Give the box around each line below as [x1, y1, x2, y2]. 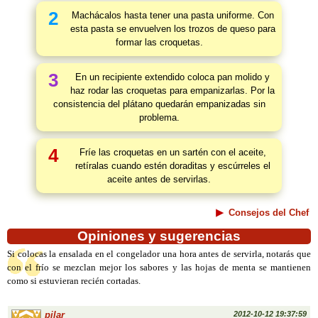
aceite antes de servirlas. [107, 174, 211, 185]
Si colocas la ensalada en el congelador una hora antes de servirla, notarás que [7, 249, 311, 259]
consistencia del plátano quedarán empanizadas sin [53, 99, 265, 109]
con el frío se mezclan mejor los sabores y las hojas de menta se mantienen [7, 263, 311, 273]
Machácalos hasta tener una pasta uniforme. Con [71, 10, 274, 21]
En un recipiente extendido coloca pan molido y [75, 72, 270, 82]
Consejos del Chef [229, 207, 309, 218]
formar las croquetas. [115, 37, 203, 48]
